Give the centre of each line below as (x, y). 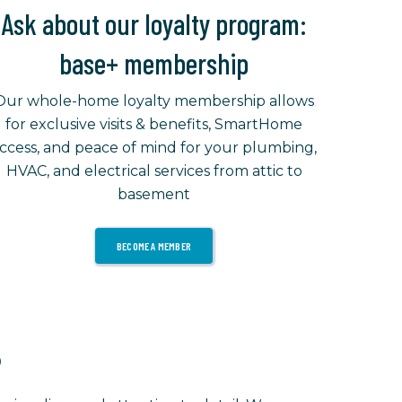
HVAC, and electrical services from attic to (154, 171)
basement (154, 195)
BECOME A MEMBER (154, 246)
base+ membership (154, 63)
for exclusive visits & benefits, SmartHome (154, 125)
